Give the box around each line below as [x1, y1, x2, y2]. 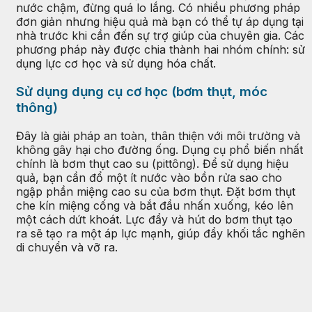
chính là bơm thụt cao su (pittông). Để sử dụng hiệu [16, 156, 288, 171]
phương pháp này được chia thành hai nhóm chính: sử [16, 42, 305, 57]
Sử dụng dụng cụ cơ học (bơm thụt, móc [16, 84, 267, 100]
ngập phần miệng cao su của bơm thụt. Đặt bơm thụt [16, 184, 295, 198]
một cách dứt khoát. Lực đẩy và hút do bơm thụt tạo [16, 212, 292, 226]
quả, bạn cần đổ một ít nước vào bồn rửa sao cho [16, 170, 282, 185]
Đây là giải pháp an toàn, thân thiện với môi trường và [16, 128, 300, 143]
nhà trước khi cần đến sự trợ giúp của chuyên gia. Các [16, 29, 304, 43]
